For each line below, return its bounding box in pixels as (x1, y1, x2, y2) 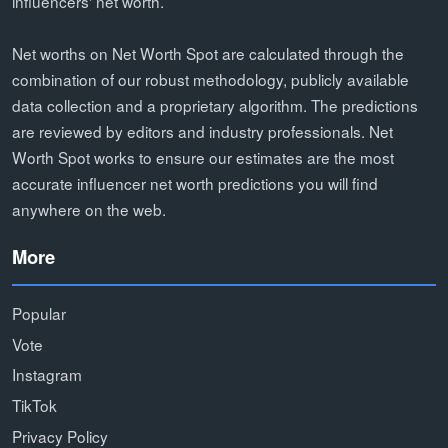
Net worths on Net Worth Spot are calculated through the (12, 41, 404, 64)
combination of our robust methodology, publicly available (12, 67, 409, 90)
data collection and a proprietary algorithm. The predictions (12, 93, 418, 116)
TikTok (12, 393, 57, 416)
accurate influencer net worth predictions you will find (12, 171, 378, 194)
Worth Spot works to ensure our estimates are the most (12, 145, 394, 168)
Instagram (12, 363, 82, 386)
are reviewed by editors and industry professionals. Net (12, 119, 393, 142)
